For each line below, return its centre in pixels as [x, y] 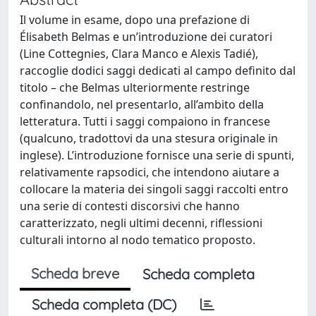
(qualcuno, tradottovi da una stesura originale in [149, 138]
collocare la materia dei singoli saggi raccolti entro [154, 189]
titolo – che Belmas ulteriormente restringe [135, 87]
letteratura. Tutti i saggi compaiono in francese [145, 121]
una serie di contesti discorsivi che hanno [130, 206]
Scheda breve [75, 273]
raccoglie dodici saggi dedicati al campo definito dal [158, 70]
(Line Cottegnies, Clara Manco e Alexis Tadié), [139, 53]
